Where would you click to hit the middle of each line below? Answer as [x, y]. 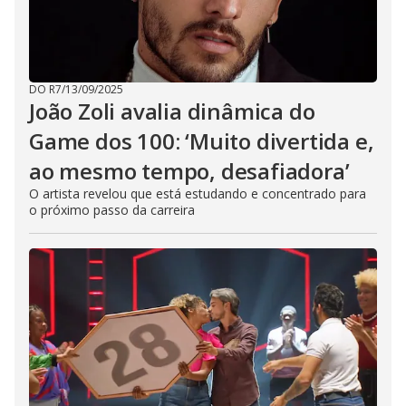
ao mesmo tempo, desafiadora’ [189, 171]
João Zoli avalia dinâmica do [172, 111]
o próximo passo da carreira [112, 210]
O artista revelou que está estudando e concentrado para [198, 194]
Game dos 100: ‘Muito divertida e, [202, 141]
